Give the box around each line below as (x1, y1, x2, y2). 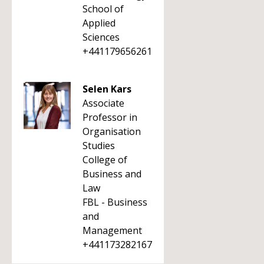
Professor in (82, 111, 137, 124)
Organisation (82, 125, 141, 138)
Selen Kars (82, 82, 131, 95)
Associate (82, 97, 124, 110)
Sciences (82, 31, 120, 44)
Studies (82, 139, 115, 152)
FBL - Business (82, 196, 147, 209)
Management (82, 224, 142, 237)
